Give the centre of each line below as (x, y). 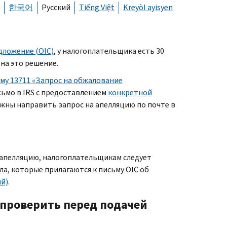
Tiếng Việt (97, 7)
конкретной (130, 92)
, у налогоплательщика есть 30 (109, 51)
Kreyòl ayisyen (148, 7)
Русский (56, 7)
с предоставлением (72, 92)
